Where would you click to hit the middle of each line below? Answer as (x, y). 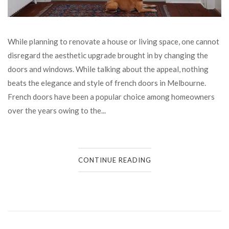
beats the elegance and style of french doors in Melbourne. (108, 83)
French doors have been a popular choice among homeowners (111, 96)
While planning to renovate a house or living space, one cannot (113, 41)
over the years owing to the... (57, 110)
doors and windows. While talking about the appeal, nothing (108, 69)
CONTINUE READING (114, 160)
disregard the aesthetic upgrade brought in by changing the (108, 55)
